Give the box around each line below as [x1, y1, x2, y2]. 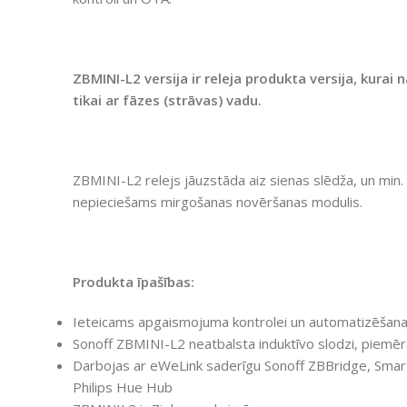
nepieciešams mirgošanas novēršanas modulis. [73, 192, 362, 211]
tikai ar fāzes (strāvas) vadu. [73, 90, 262, 109]
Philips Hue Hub [73, 377, 173, 396]
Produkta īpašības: [73, 272, 194, 291]
